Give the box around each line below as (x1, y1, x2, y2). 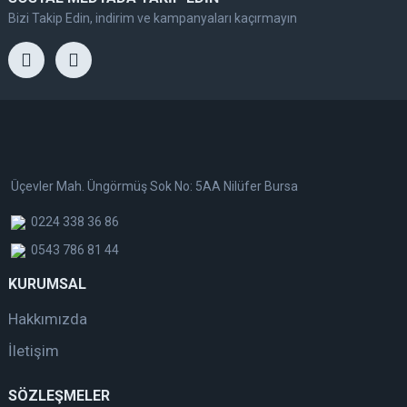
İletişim (8, 341, 59, 360)
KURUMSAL (8, 274, 86, 293)
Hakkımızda (8, 309, 87, 328)
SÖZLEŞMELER (8, 386, 110, 404)
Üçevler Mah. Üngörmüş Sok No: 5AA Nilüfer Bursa (11, 178, 298, 194)
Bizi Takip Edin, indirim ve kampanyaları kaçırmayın (8, 10, 297, 25)
